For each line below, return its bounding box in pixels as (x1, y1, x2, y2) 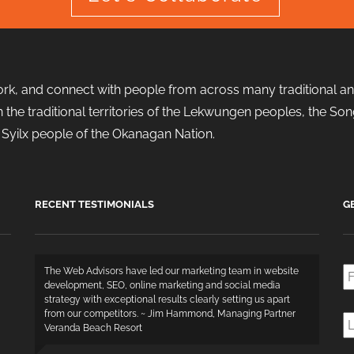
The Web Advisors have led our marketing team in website (44, 265, 299, 277)
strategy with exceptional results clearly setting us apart (44, 294, 290, 305)
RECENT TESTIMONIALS (35, 198, 154, 210)
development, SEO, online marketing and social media (44, 280, 281, 291)
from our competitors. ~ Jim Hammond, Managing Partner (44, 308, 296, 319)
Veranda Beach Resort (44, 322, 142, 333)
